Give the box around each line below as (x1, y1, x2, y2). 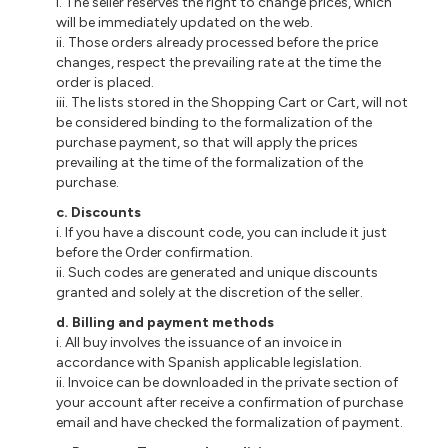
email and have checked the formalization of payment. (56, 413, 404, 431)
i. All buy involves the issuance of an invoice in (56, 333, 343, 351)
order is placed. (56, 73, 155, 91)
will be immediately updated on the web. (56, 13, 314, 31)
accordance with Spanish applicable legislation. (56, 353, 363, 371)
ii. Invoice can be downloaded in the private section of (56, 373, 399, 391)
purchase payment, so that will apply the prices (56, 133, 359, 151)
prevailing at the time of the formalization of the (56, 153, 364, 171)
